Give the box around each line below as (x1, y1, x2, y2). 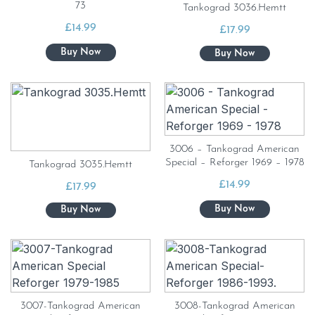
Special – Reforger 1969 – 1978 (165, 157, 304, 168)
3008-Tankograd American (174, 301, 295, 311)
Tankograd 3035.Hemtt (29, 159, 132, 170)
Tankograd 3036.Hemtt (183, 3, 286, 14)
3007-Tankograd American (20, 301, 141, 311)
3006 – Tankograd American (169, 144, 300, 155)
